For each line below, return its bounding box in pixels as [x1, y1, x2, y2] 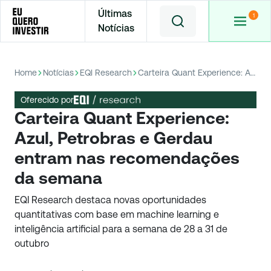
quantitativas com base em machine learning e [15, 209, 219, 220]
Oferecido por [21, 94, 74, 105]
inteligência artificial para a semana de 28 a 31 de [15, 223, 227, 235]
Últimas [97, 8, 132, 19]
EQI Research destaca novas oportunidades [15, 194, 206, 206]
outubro [15, 238, 49, 249]
